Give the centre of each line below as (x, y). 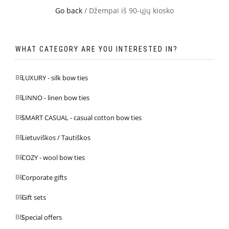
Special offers (42, 217)
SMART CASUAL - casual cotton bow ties (82, 118)
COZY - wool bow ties (53, 158)
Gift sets (34, 198)
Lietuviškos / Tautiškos (56, 138)
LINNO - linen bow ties (55, 98)
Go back (69, 10)
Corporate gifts (44, 178)
